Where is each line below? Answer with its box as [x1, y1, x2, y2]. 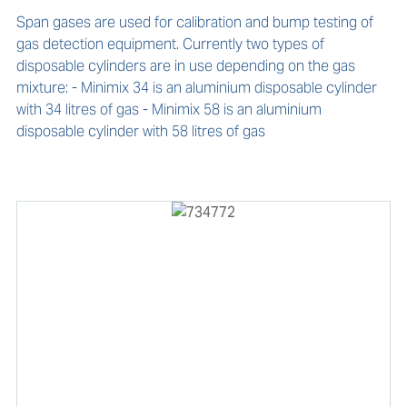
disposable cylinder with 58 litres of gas [15, 122, 265, 141]
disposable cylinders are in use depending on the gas [15, 56, 355, 75]
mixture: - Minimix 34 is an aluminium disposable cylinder [15, 78, 377, 97]
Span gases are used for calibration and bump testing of [15, 13, 373, 32]
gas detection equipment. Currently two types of [15, 35, 324, 54]
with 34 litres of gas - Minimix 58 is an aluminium [15, 100, 322, 119]
